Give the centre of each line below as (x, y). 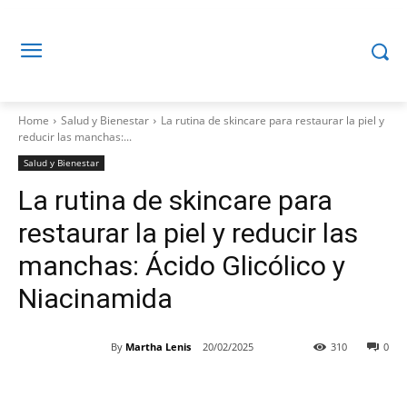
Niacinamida (95, 298)
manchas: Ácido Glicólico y (182, 266)
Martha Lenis (158, 346)
